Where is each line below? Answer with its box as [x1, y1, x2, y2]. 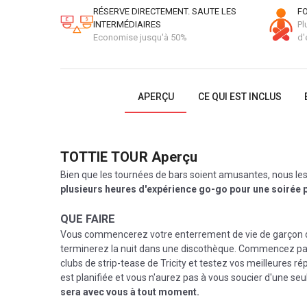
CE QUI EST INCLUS [197, 91, 282, 102]
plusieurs [60, 184, 103, 195]
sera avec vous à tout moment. [60, 286, 199, 297]
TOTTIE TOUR [60, 149, 148, 165]
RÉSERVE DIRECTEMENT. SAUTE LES [93, 6, 236, 16]
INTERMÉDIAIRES [93, 19, 161, 29]
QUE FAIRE [60, 212, 115, 225]
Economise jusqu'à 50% [93, 32, 187, 42]
